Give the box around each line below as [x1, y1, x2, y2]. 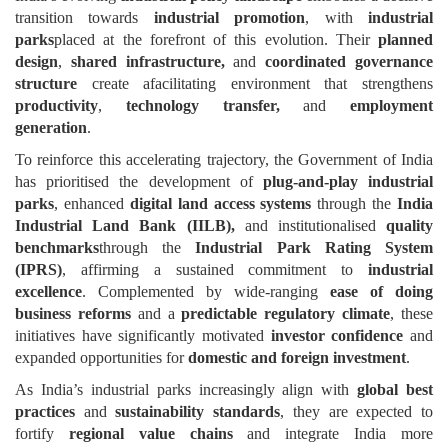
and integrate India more [232, 425, 434, 443]
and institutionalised [234, 217, 386, 235]
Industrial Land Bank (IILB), [15, 217, 235, 235]
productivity [15, 97, 98, 115]
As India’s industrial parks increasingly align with [15, 381, 358, 399]
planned [378, 31, 433, 49]
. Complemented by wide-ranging [82, 283, 330, 301]
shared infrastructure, [70, 53, 225, 71]
